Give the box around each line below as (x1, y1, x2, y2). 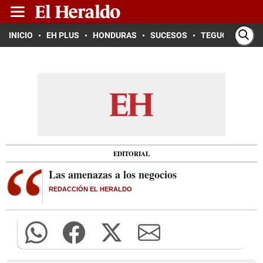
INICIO (9, 31, 33, 40)
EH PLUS (46, 31, 79, 40)
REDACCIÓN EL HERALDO (49, 186, 132, 193)
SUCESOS (150, 31, 187, 40)
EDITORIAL (113, 149, 150, 159)
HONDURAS (93, 31, 137, 40)
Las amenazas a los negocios (49, 167, 177, 182)
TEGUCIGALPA (201, 31, 255, 40)
